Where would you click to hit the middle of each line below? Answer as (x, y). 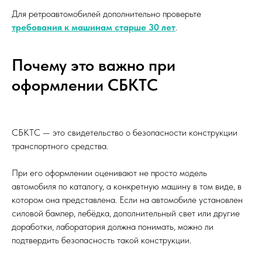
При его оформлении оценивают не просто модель (109, 173)
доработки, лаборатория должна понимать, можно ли (113, 227)
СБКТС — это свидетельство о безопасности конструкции (125, 133)
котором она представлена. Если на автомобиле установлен (127, 200)
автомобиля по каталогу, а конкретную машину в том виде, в (127, 187)
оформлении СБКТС (85, 85)
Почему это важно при (94, 65)
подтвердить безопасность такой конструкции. (101, 240)
